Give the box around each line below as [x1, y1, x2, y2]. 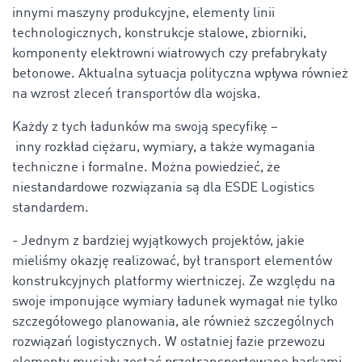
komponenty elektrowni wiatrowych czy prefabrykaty [12, 47, 327, 61]
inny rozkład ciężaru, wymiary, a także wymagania [12, 141, 315, 155]
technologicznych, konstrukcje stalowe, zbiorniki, [12, 27, 306, 41]
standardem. [12, 201, 89, 216]
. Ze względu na [242, 275, 335, 289]
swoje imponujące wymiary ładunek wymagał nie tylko [12, 295, 338, 309]
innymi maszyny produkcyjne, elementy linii [12, 6, 275, 21]
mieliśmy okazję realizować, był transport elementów [12, 255, 332, 269]
